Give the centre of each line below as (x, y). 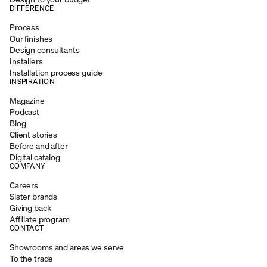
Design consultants (45, 49)
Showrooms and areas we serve (67, 247)
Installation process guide (56, 72)
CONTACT (27, 228)
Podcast (25, 111)
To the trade (32, 258)
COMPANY (28, 166)
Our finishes (31, 38)
